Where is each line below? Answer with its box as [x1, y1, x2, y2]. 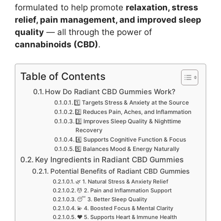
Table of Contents [20, 70, 106, 82]
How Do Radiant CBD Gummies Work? [45, 87, 176, 96]
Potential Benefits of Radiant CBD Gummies [50, 167, 189, 175]
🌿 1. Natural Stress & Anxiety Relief [75, 178, 168, 185]
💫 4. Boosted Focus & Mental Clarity [76, 204, 173, 212]
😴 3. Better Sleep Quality [76, 195, 147, 203]
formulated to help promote [15, 2, 126, 13]
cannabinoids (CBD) [15, 39, 98, 50]
